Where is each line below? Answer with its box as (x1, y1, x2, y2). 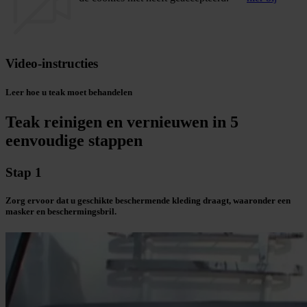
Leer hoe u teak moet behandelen (5, 86, 132, 97)
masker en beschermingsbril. (5, 206, 116, 217)
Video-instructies (5, 56, 98, 71)
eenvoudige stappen (5, 131, 143, 149)
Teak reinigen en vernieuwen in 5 (5, 112, 238, 131)
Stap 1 (5, 164, 42, 180)
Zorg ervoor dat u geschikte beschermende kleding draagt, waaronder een (5, 195, 291, 206)
